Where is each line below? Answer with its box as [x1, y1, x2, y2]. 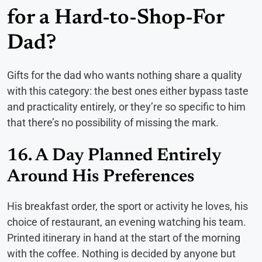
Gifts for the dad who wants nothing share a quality [7, 68, 242, 81]
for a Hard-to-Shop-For [7, 8, 224, 29]
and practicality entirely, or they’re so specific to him [7, 100, 246, 113]
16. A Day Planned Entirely [7, 147, 221, 165]
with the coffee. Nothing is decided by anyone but [7, 247, 236, 260]
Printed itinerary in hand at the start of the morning [7, 231, 240, 244]
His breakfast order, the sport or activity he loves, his [7, 199, 248, 212]
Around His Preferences [7, 168, 194, 186]
